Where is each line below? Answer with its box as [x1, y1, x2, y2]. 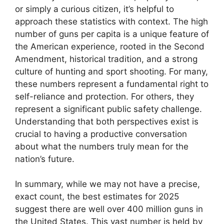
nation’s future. [15, 153, 74, 164]
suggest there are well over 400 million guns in [15, 204, 203, 214]
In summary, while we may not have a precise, [15, 179, 200, 189]
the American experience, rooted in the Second [15, 41, 204, 51]
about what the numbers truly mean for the [15, 141, 188, 151]
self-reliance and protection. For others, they [15, 91, 194, 101]
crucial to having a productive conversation [15, 128, 187, 139]
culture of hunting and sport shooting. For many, [15, 66, 208, 76]
